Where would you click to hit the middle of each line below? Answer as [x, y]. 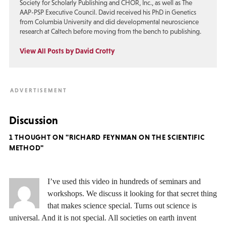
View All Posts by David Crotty [67, 51]
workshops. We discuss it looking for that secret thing [132, 193]
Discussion [34, 120]
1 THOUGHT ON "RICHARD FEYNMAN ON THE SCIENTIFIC [107, 137]
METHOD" [26, 148]
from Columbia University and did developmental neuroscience [109, 22]
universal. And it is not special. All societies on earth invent [103, 217]
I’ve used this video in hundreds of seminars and [124, 181]
